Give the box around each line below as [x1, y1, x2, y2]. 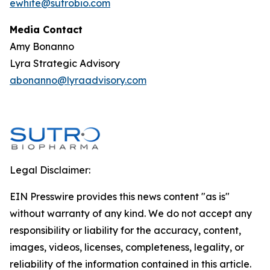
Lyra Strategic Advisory [10, 57, 120, 69]
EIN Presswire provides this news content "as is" [10, 190, 230, 202]
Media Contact [10, 24, 83, 36]
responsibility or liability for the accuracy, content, [10, 224, 241, 236]
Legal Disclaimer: [10, 164, 90, 176]
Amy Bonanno [10, 40, 74, 52]
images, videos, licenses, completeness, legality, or [10, 241, 244, 253]
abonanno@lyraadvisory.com [10, 74, 146, 86]
